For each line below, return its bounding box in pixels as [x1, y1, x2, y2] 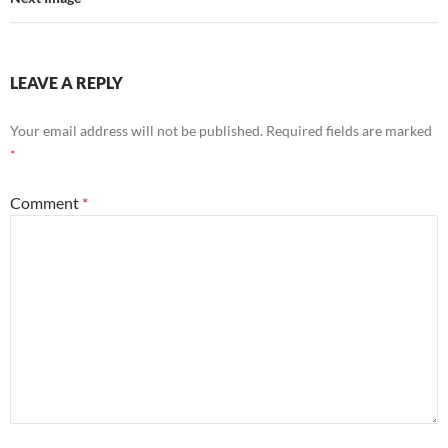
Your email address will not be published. [10, 122, 263, 140]
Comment [10, 193, 82, 213]
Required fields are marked [266, 122, 432, 140]
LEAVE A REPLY [10, 73, 123, 93]
